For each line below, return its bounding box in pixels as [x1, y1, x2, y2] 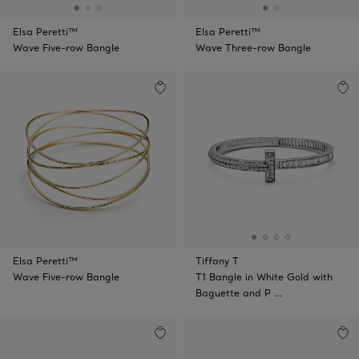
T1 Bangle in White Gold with [196, 271, 333, 283]
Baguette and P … [196, 287, 282, 299]
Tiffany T [196, 255, 239, 267]
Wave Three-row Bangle [196, 42, 311, 54]
